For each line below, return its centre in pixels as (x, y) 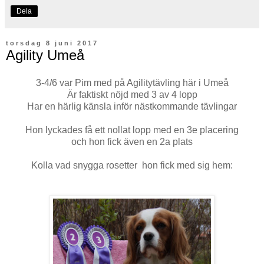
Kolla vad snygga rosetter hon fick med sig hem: (132, 166)
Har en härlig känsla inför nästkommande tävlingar (132, 107)
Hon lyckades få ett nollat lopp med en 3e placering (132, 130)
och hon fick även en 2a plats (132, 142)
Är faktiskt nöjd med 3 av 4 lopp (132, 95)
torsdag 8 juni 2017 (52, 43)
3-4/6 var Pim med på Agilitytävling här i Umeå (132, 83)
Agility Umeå (45, 55)
